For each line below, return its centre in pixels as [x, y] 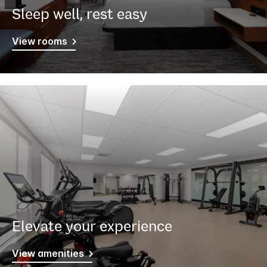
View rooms [40, 41]
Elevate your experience [92, 226]
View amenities [48, 254]
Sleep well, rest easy [80, 14]
